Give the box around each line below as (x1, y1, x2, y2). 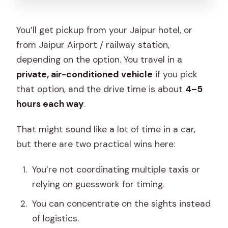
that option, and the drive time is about (16, 83, 186, 95)
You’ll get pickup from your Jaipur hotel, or (16, 24, 193, 36)
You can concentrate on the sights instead (32, 198, 211, 210)
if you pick (153, 68, 198, 80)
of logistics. (32, 213, 79, 224)
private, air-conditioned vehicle (16, 68, 153, 80)
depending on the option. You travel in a (16, 53, 183, 65)
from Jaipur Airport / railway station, (16, 39, 170, 50)
